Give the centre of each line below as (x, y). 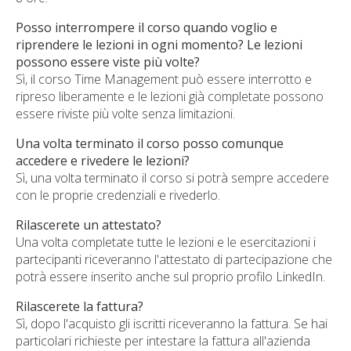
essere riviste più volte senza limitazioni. (125, 114)
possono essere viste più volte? (108, 62)
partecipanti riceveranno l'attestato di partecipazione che (174, 259)
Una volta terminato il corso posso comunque (150, 143)
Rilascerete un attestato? (89, 225)
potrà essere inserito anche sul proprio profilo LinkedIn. (170, 277)
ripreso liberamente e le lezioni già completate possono (170, 96)
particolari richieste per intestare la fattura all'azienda (163, 341)
